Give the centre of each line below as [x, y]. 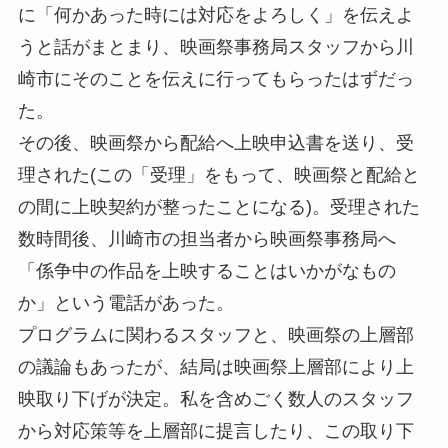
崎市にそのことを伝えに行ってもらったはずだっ [215, 78]
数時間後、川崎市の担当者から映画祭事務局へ [206, 238]
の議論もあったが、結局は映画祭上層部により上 [215, 366]
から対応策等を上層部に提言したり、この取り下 [215, 430]
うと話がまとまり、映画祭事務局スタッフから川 [215, 46]
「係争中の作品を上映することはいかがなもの [206, 270]
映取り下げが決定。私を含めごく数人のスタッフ [215, 398]
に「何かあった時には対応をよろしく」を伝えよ [215, 14]
